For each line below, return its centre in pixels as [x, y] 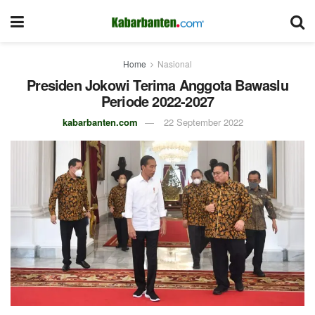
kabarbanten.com [100, 122]
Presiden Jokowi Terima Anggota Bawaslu [157, 85]
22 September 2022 [204, 122]
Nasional [175, 64]
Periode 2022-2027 [157, 101]
